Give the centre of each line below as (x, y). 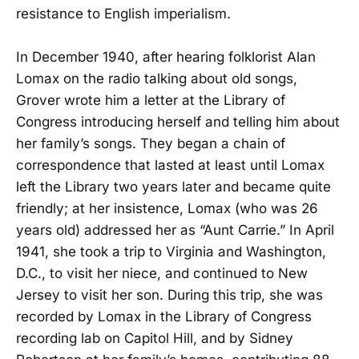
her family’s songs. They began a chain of (151, 144)
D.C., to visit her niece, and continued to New (162, 274)
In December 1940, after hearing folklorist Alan (166, 57)
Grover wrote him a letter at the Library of (151, 101)
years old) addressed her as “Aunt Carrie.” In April (175, 230)
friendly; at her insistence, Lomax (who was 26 (167, 209)
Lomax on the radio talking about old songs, (157, 79)
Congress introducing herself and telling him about (178, 122)
